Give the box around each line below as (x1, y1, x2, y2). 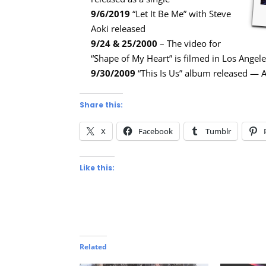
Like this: (80, 163, 115, 173)
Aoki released (91, 23, 146, 35)
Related (80, 242, 107, 252)
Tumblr (205, 126, 232, 137)
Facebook (138, 126, 173, 137)
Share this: (80, 100, 123, 110)
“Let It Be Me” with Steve (130, 8, 232, 20)
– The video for (160, 37, 221, 50)
